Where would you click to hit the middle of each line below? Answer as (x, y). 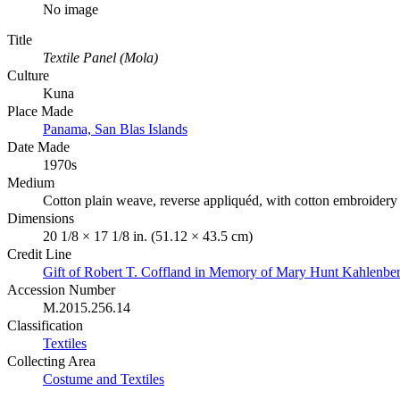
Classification (45, 325)
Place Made (40, 111)
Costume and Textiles (104, 379)
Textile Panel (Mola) (100, 57)
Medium (31, 182)
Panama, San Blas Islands (115, 129)
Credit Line (39, 254)
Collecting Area (51, 361)
